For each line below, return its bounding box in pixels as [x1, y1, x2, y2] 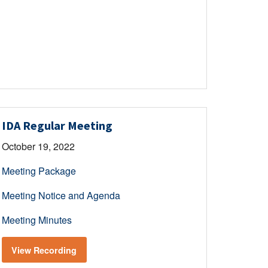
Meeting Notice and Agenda [1, 188, 120, 203]
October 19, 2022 [1, 139, 75, 154]
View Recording [11, 243, 77, 256]
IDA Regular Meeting [1, 118, 112, 133]
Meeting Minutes [1, 213, 72, 227]
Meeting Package [1, 164, 76, 178]
